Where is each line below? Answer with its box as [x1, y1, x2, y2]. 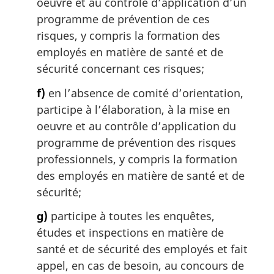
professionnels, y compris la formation [37, 151, 237, 166]
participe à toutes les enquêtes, [48, 209, 215, 224]
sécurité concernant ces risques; [37, 61, 204, 76]
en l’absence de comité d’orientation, [45, 85, 243, 100]
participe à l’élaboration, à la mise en [37, 102, 230, 117]
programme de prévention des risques [37, 135, 236, 150]
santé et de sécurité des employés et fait [37, 242, 248, 257]
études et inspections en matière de [37, 225, 224, 240]
